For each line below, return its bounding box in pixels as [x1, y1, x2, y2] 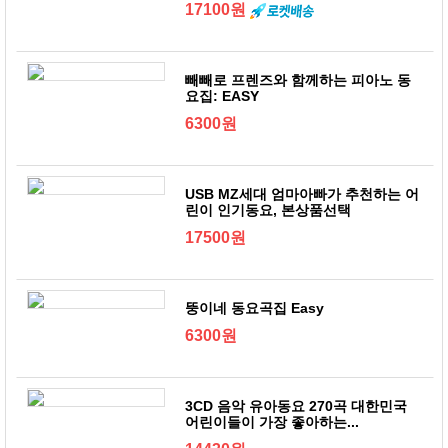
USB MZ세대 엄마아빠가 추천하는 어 [185, 186, 420, 202]
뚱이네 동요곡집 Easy [185, 300, 325, 316]
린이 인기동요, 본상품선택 [185, 202, 352, 218]
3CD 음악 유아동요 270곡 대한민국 [185, 398, 408, 414]
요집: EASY [185, 88, 260, 104]
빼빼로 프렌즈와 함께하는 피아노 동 [185, 72, 412, 88]
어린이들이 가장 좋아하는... [185, 414, 360, 430]
